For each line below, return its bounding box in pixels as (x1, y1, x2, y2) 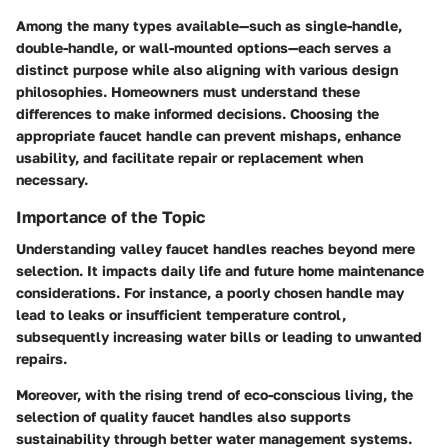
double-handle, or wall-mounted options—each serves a (16, 39, 391, 56)
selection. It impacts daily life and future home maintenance (16, 262, 424, 280)
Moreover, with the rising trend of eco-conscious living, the (16, 386, 413, 404)
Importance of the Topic (16, 207, 205, 227)
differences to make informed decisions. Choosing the (16, 105, 379, 122)
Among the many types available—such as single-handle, (16, 17, 402, 34)
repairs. (16, 350, 67, 368)
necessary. (16, 171, 88, 188)
